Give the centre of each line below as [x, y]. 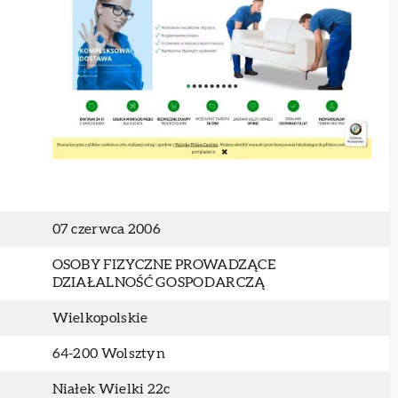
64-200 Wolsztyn [108, 354]
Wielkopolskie [100, 318]
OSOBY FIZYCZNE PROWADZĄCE [164, 265]
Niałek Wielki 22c [111, 389]
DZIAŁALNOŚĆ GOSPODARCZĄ [159, 283]
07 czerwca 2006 [106, 229]
